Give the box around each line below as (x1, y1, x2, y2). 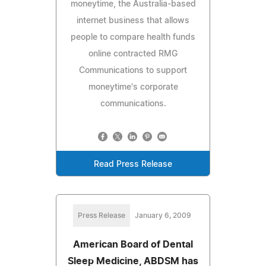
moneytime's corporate (88, 83, 178, 91)
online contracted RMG (88, 49, 178, 58)
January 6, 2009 (134, 211, 191, 219)
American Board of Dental (73, 239, 193, 249)
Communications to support (79, 66, 187, 75)
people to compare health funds (71, 33, 195, 42)
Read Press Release (94, 160, 172, 169)
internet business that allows (77, 16, 189, 25)
